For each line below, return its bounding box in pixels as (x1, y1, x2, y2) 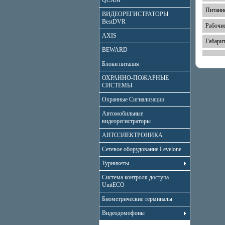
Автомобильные (102, 110, 143, 117)
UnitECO (102, 181, 125, 188)
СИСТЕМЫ (102, 82, 132, 89)
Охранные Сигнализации (102, 96, 164, 103)
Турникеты (102, 160, 129, 167)
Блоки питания (102, 60, 139, 67)
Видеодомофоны (102, 209, 145, 216)
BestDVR (102, 18, 126, 25)
